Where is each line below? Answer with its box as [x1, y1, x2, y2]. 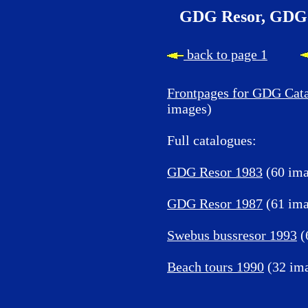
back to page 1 [184, 47, 267, 62]
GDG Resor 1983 [167, 164, 263, 179]
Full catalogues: [167, 133, 256, 148]
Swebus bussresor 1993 [167, 228, 297, 243]
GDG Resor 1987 [167, 196, 263, 211]
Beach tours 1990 [167, 259, 264, 274]
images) [167, 101, 212, 116]
